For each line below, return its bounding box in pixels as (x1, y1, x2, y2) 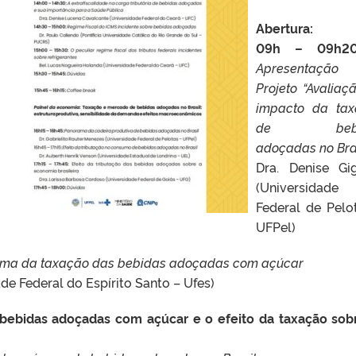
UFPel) (256, 217, 296, 235)
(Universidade (256, 177, 339, 195)
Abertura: (256, 18, 313, 37)
